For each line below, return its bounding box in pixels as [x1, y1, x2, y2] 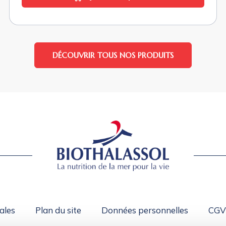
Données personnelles [101, 204, 188, 215]
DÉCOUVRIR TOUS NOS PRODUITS [52, 50, 174, 60]
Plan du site [35, 204, 81, 215]
